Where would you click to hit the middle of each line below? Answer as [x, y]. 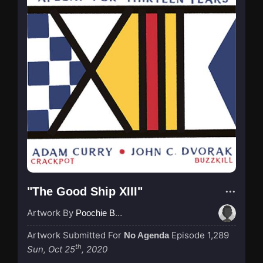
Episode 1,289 [200, 235]
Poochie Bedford [95, 213]
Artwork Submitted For [75, 235]
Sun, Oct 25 [51, 249]
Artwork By [51, 213]
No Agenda [146, 235]
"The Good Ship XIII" [85, 191]
